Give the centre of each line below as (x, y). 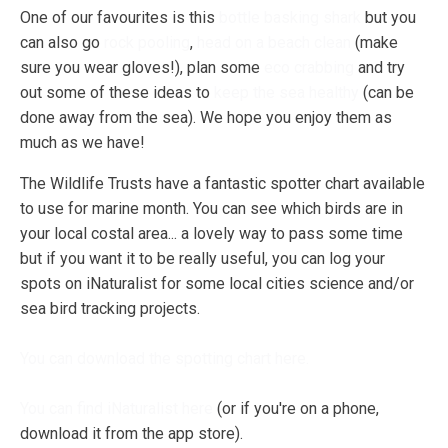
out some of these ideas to (117, 93)
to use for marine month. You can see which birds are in (211, 209)
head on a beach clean (274, 43)
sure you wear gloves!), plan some (142, 68)
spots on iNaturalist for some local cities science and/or (217, 284)
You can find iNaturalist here (116, 409)
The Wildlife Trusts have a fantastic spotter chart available (222, 184)
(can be (386, 93)
